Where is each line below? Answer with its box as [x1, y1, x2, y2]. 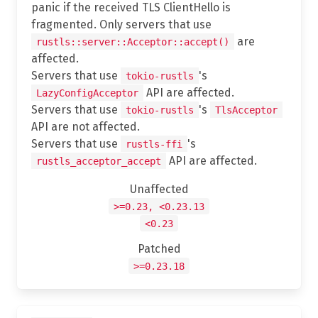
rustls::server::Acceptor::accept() [36, 35, 229, 48]
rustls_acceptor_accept [36, 155, 161, 167]
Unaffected [129, 182, 189, 196]
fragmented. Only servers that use [31, 17, 212, 31]
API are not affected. [31, 119, 140, 133]
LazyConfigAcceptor [36, 87, 138, 99]
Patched [137, 241, 181, 256]
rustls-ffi [126, 138, 182, 150]
